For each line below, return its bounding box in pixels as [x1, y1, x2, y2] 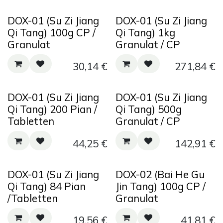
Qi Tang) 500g [115, 103, 182, 116]
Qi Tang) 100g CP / [7, 26, 96, 39]
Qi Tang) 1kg [115, 26, 175, 39]
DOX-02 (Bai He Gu [115, 167, 205, 181]
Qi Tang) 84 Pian [7, 179, 86, 193]
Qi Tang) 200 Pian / [7, 103, 97, 116]
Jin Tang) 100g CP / [115, 179, 206, 193]
